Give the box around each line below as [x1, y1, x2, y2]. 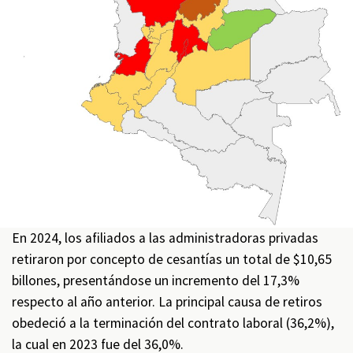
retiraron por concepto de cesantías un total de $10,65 [12, 251, 332, 269]
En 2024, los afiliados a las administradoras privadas [12, 229, 318, 247]
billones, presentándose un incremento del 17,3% [12, 272, 299, 290]
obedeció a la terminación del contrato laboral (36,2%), [12, 314, 334, 333]
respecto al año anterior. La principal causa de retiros [12, 293, 322, 311]
